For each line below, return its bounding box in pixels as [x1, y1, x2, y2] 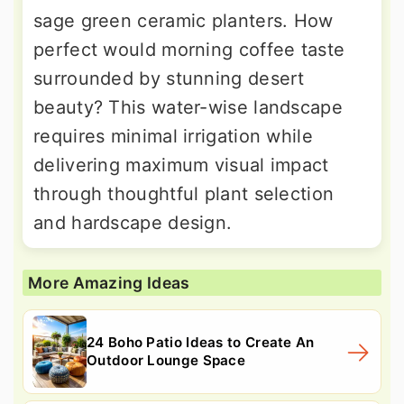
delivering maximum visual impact [33, 153, 329, 176]
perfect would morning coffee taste [33, 38, 345, 60]
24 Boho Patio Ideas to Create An [87, 333, 315, 351]
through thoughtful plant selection [33, 182, 335, 205]
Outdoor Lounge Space [87, 351, 246, 369]
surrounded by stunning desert [33, 67, 305, 89]
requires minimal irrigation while [33, 124, 313, 147]
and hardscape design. [33, 211, 233, 234]
